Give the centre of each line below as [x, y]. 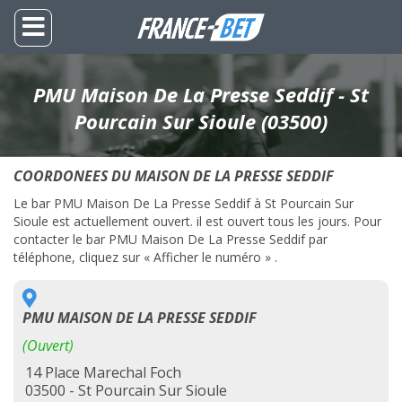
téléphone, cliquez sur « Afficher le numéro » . [145, 257]
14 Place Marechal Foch [103, 372]
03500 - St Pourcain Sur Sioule [126, 390]
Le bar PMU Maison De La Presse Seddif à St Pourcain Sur [184, 203]
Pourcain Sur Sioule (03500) [201, 121]
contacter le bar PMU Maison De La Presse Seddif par [170, 239]
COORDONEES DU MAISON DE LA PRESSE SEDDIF [174, 176]
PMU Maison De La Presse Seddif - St [201, 94]
